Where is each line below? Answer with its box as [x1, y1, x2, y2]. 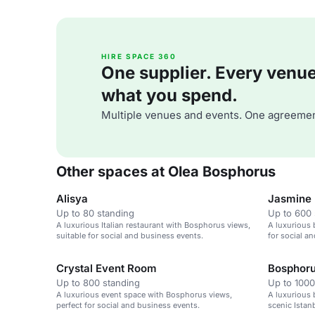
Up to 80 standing [56, 207, 134, 219]
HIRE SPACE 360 [101, 52, 176, 60]
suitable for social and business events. [56, 231, 203, 240]
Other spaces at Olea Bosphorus [56, 163, 276, 180]
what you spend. [101, 85, 238, 105]
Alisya [56, 192, 88, 205]
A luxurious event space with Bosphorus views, [56, 290, 232, 300]
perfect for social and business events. [56, 300, 200, 310]
